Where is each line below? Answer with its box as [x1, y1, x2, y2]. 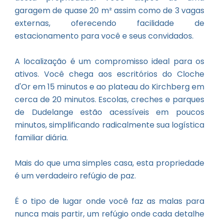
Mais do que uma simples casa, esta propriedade [15, 157, 204, 169]
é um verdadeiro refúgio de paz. [15, 170, 136, 181]
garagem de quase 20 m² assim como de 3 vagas [15, 5, 204, 16]
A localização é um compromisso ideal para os [15, 56, 204, 67]
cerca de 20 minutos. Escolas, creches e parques [15, 94, 204, 105]
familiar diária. [15, 132, 68, 143]
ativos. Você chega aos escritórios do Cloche [15, 68, 204, 80]
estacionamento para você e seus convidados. [15, 30, 194, 42]
